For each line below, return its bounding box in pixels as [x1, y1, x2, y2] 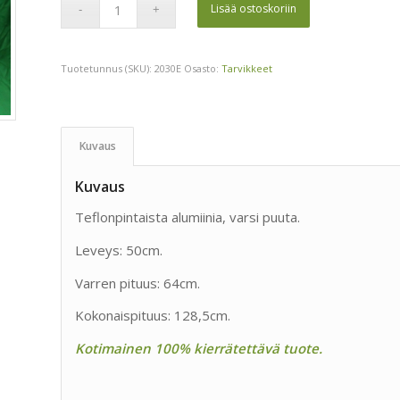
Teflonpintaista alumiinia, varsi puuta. [75, 208, 301, 227]
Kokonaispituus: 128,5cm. [75, 306, 231, 325]
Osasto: [184, 62, 222, 76]
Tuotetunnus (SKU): [61, 62, 155, 76]
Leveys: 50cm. [75, 240, 163, 259]
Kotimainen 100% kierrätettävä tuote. [75, 339, 323, 358]
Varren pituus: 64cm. [75, 273, 201, 292]
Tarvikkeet [221, 62, 273, 76]
